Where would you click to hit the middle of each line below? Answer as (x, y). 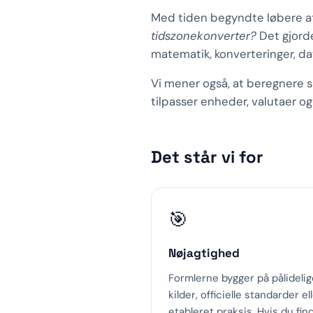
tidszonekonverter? (204, 36)
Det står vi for (207, 157)
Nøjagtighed (204, 253)
